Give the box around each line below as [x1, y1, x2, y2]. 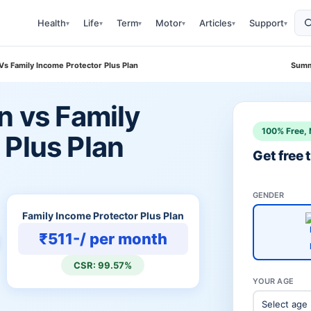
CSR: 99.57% [74, 260, 133, 271]
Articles [199, 17, 232, 28]
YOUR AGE [252, 276, 294, 286]
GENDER [252, 190, 285, 200]
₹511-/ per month [38, 230, 167, 248]
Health [37, 17, 66, 28]
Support [249, 17, 284, 28]
